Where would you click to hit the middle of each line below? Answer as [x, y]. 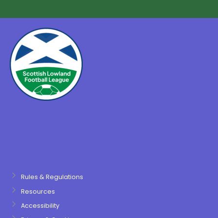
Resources [38, 191]
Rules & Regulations [52, 177]
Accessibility [40, 205]
